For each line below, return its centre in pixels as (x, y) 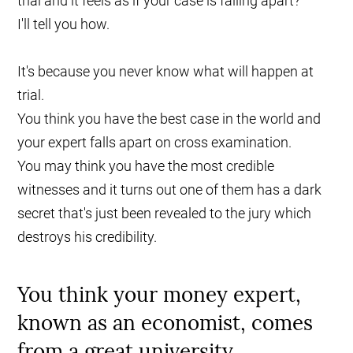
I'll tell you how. (64, 24)
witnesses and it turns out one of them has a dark (170, 190)
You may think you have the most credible (146, 166)
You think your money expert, (160, 295)
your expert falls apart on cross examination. (155, 143)
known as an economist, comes (165, 323)
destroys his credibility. (87, 237)
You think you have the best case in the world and (169, 119)
